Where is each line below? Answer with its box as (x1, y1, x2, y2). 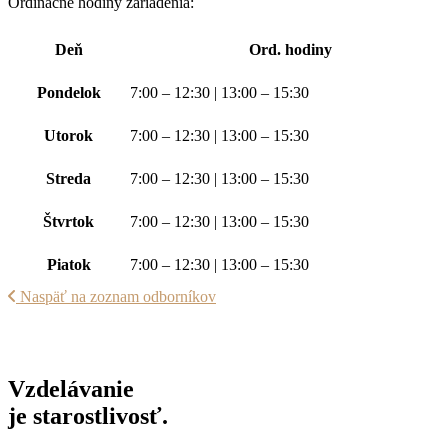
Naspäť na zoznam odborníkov (20, 288, 216, 305)
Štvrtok (43, 213, 94, 230)
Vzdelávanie (8, 375, 134, 402)
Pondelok (36, 84, 101, 101)
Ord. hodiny (248, 41, 332, 58)
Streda (46, 170, 91, 187)
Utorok (44, 127, 93, 144)
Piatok (46, 256, 91, 273)
